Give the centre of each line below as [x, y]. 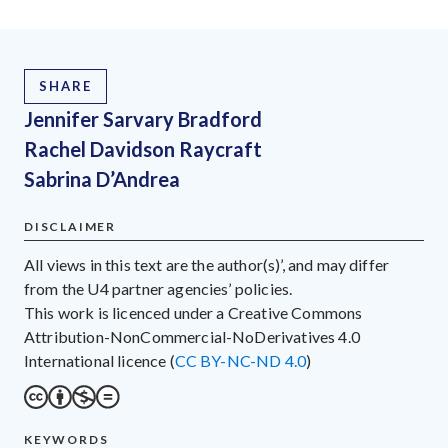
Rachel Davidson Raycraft [143, 148]
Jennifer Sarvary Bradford [143, 118]
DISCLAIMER [70, 226]
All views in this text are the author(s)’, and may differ [207, 264]
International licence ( [99, 360]
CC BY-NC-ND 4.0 [240, 360]
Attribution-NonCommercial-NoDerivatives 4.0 [192, 336]
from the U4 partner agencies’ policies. [158, 288]
